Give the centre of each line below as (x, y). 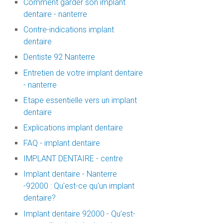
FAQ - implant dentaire (61, 143)
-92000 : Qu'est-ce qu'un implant (79, 186)
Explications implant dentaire (73, 127)
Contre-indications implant (68, 30)
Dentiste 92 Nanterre (59, 57)
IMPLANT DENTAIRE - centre (73, 159)
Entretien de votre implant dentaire (83, 73)
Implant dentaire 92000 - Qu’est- (79, 214)
